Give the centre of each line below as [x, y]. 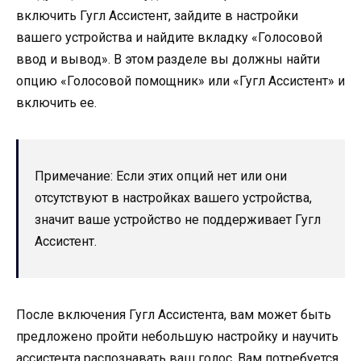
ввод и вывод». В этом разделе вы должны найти [168, 59]
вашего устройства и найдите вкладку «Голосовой [169, 37]
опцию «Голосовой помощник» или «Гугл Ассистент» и [180, 81]
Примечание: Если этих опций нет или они [161, 176]
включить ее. [56, 102]
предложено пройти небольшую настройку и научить [177, 336]
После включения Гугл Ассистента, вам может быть [174, 314]
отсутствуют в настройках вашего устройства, [173, 197]
